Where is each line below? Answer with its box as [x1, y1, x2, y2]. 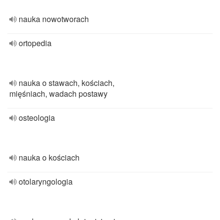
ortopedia [19, 37, 52, 49]
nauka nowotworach [19, 13, 89, 25]
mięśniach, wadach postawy [9, 88, 108, 99]
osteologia [19, 112, 55, 123]
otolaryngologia [19, 176, 73, 187]
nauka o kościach [19, 152, 80, 163]
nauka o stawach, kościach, [19, 77, 114, 88]
